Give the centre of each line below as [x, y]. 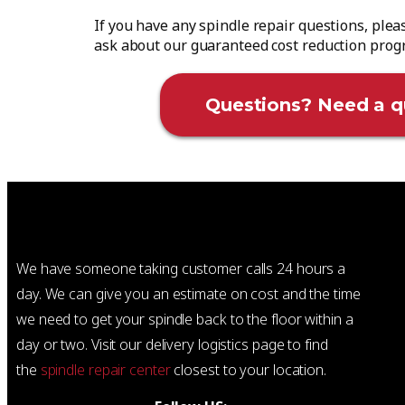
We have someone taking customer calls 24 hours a [181, 268]
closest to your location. [248, 370]
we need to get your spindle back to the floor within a [185, 319]
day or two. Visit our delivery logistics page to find [172, 344]
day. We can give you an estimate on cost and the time [188, 294]
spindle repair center [105, 370]
